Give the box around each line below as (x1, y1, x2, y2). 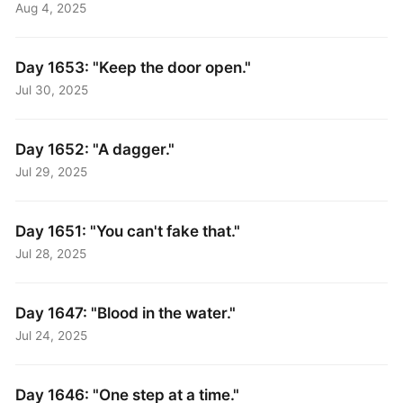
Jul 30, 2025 (15, 83, 89, 98)
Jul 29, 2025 (15, 165, 88, 180)
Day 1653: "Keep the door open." (15, 57, 252, 76)
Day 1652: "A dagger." (15, 139, 175, 158)
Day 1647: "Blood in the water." (15, 302, 237, 322)
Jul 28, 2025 (15, 246, 87, 262)
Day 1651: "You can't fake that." (15, 220, 241, 240)
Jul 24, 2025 (15, 328, 88, 344)
